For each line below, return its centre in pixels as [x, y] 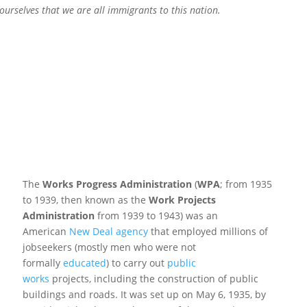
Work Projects [182, 199]
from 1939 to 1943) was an [157, 215]
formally [41, 262]
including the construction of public [176, 278]
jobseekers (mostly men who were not [109, 247]
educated [84, 262]
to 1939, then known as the [84, 199]
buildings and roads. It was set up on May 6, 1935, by [144, 294]
